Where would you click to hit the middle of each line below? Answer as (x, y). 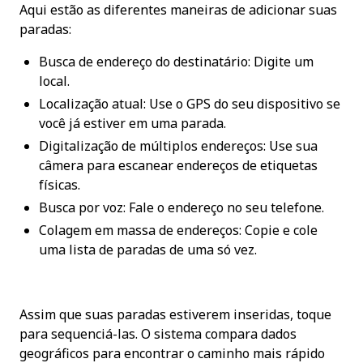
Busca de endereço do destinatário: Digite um (176, 62)
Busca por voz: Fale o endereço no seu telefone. (181, 208)
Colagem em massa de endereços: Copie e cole (178, 231)
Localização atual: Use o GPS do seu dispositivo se (190, 104)
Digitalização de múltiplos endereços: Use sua (178, 146)
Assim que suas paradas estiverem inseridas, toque (175, 315)
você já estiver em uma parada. (132, 124)
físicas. (60, 185)
